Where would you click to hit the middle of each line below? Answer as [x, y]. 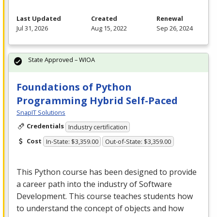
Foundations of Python [74, 87]
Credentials [45, 126]
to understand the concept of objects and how [100, 209]
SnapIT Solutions [41, 113]
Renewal [170, 19]
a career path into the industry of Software [94, 184]
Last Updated [39, 19]
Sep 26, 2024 [175, 28]
